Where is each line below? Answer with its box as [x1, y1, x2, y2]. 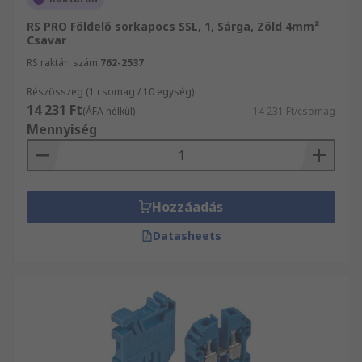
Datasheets [152, 228, 221, 243]
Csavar [27, 32, 66, 48]
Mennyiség [27, 120, 97, 138]
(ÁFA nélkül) [82, 104, 135, 118]
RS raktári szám [27, 56, 98, 69]
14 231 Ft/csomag [253, 104, 335, 118]
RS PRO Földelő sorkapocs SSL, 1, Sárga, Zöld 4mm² [27, 19, 319, 34]
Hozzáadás [152, 198, 223, 216]
